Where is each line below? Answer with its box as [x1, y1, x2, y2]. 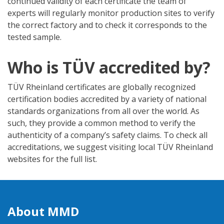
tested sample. [7, 31, 61, 43]
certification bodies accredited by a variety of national [7, 93, 206, 105]
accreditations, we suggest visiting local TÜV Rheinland [7, 141, 213, 153]
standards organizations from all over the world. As [7, 105, 199, 117]
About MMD [7, 203, 79, 220]
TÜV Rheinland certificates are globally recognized [7, 81, 195, 93]
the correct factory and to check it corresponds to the [7, 19, 207, 31]
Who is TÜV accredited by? [7, 56, 210, 78]
